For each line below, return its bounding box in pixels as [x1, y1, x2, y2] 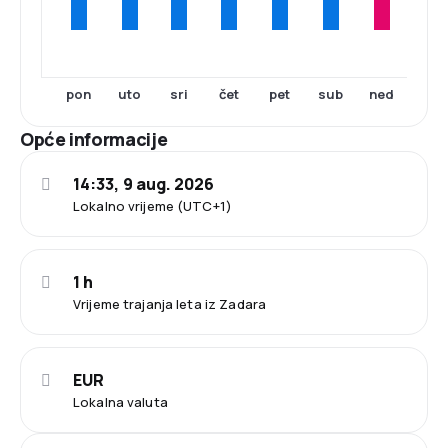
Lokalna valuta [73, 393, 168, 411]
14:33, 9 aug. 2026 [73, 173, 215, 195]
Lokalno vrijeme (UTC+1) [73, 197, 232, 215]
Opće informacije [20, 127, 168, 151]
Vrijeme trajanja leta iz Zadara [73, 295, 267, 313]
